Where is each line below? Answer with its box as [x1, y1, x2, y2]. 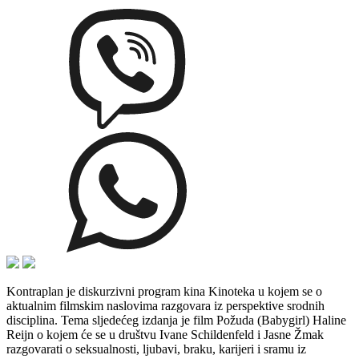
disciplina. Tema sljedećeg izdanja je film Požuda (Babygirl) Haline [6, 313, 346, 327]
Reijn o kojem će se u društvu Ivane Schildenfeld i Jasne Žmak [6, 327, 324, 341]
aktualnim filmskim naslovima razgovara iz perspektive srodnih [6, 298, 325, 313]
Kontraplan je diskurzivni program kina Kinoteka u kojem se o [6, 284, 322, 298]
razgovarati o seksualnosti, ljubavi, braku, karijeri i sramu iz [6, 341, 306, 356]
